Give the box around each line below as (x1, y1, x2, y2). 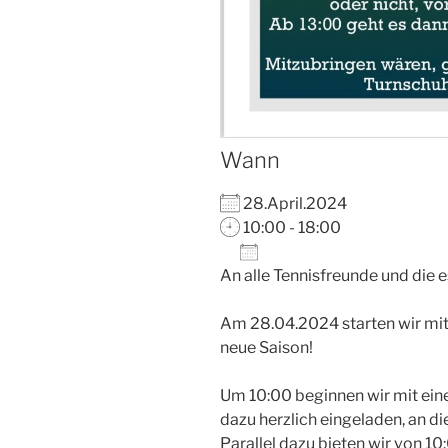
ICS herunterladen (255, 273, 388, 293)
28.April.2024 (240, 193, 359, 213)
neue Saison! (220, 337, 313, 357)
